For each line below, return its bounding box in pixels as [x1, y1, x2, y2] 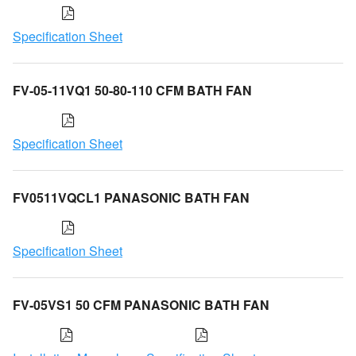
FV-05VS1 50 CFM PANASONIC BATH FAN [13, 295, 269, 314]
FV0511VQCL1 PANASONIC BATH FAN [13, 188, 250, 207]
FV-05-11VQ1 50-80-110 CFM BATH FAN [13, 80, 252, 99]
